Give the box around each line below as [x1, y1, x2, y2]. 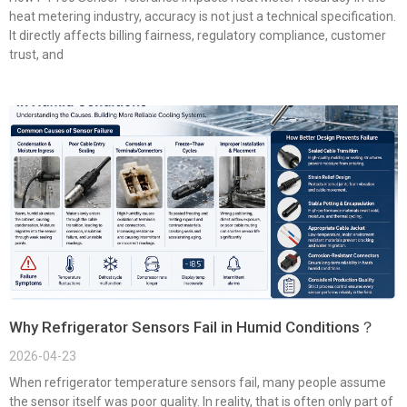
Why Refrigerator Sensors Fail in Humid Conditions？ [9, 317, 375, 336]
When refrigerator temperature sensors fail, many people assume [9, 374, 386, 390]
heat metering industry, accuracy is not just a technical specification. [9, 8, 396, 24]
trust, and [9, 46, 64, 62]
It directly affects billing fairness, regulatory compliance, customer [9, 27, 386, 43]
